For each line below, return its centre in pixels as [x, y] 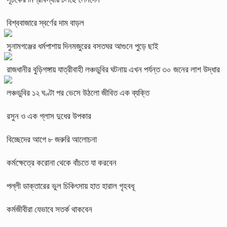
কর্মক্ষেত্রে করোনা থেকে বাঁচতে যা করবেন [62, 163]
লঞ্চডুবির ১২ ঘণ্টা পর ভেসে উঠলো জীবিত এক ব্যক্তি [78, 93]
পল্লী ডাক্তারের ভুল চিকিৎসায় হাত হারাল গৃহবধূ [70, 186]
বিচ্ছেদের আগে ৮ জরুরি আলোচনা [52, 139]
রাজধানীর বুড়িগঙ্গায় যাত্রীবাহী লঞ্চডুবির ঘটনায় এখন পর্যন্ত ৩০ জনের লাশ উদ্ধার [113, 69]
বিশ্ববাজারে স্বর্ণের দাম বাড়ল [45, 23]
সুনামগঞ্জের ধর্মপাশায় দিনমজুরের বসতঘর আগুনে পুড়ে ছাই [83, 46]
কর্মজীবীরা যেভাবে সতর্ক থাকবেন [49, 209]
